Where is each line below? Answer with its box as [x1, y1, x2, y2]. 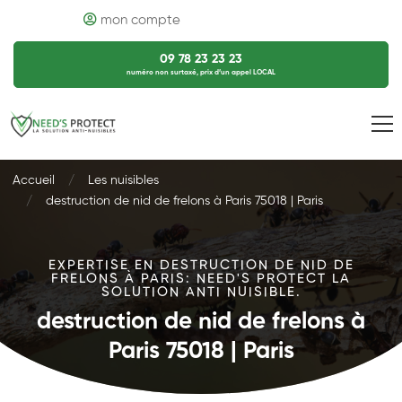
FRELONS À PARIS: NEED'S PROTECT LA [51, 272, 351, 285]
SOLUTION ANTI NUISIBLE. [100, 285, 301, 299]
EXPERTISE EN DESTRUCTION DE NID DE [48, 258, 354, 272]
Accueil [13, 174, 55, 187]
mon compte [100, 13, 180, 27]
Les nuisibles [88, 174, 159, 187]
